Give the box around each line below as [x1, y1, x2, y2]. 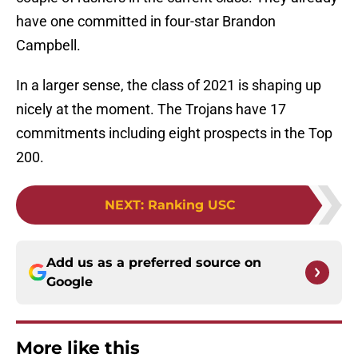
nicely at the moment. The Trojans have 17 [16, 101, 286, 118]
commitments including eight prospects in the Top [16, 125, 332, 142]
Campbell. [16, 37, 81, 54]
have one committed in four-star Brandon [16, 13, 276, 30]
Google [46, 274, 93, 290]
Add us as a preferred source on [46, 255, 261, 271]
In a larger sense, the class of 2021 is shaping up [16, 77, 321, 94]
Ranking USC [148, 197, 236, 213]
